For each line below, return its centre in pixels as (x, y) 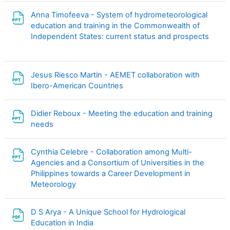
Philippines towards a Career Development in (111, 173)
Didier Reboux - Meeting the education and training (122, 113)
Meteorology (54, 184)
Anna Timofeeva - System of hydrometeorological (119, 15)
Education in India (63, 223)
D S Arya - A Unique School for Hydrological (108, 212)
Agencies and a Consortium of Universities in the (118, 162)
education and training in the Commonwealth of (115, 25)
